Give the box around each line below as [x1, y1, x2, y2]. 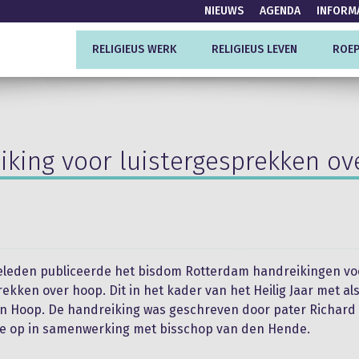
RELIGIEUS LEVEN [212, 42, 297, 56]
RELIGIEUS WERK [92, 42, 176, 56]
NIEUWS [204, 4, 244, 18]
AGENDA [260, 4, 301, 18]
